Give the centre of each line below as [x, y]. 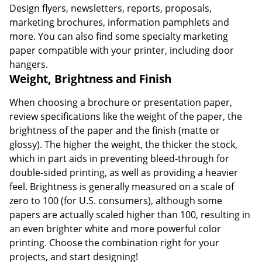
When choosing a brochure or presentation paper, [121, 102]
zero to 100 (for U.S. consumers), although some [116, 200]
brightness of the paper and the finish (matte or [115, 130]
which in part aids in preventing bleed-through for [119, 158]
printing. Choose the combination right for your [114, 242]
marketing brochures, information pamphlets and [119, 22]
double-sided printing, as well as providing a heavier [124, 172]
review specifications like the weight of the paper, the [126, 116]
